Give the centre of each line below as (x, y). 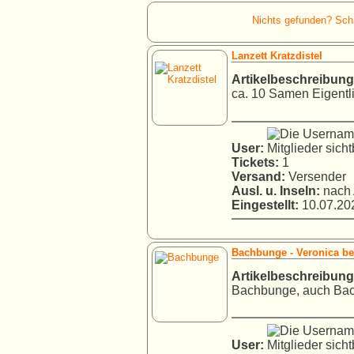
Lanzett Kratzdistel (277, 56)
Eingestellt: (265, 205)
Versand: (258, 177)
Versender (316, 177)
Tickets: (255, 163)
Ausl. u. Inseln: (276, 191)
